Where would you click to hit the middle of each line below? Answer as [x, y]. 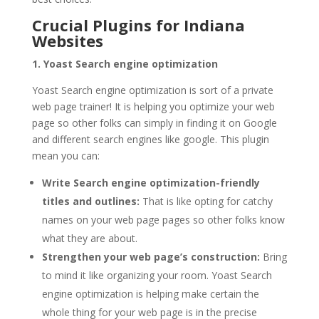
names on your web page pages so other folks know [163, 219]
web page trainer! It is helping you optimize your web [153, 106]
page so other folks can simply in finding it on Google [154, 122]
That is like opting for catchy [206, 201]
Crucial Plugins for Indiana [138, 25]
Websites [67, 40]
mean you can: [66, 155]
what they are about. [89, 238]
